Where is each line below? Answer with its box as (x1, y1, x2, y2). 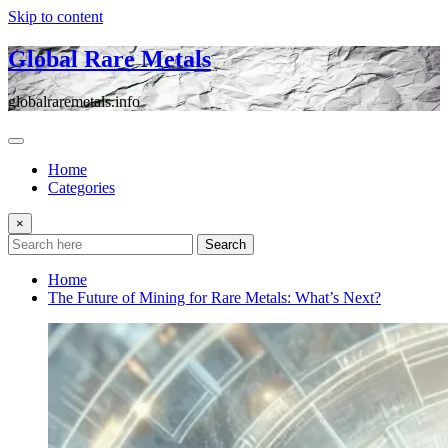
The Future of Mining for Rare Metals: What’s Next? (48, 288, 381, 306)
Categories (48, 178, 115, 196)
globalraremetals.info (8, 92, 140, 110)
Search (205, 236, 246, 252)
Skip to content (8, 8, 103, 25)
